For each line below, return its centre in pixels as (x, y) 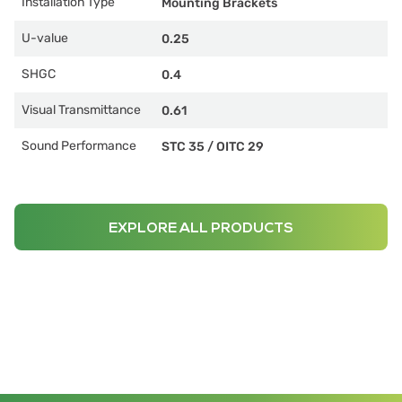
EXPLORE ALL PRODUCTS (201, 228)
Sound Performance (79, 146)
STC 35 (183, 146)
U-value (45, 38)
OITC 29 (240, 146)
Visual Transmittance (81, 110)
